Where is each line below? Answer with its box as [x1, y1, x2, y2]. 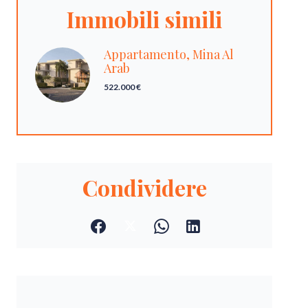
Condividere [82, 173, 207, 202]
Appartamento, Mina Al [104, 46, 234, 63]
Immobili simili [67, 4, 222, 34]
